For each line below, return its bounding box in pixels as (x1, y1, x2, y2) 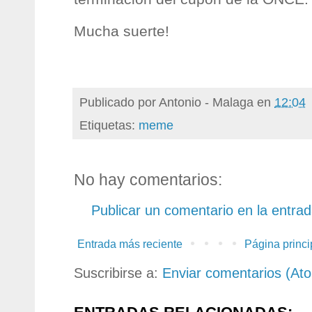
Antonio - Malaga (159, 94, 253, 109)
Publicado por (79, 94, 159, 109)
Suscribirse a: (74, 265, 162, 281)
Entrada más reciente (77, 238, 182, 251)
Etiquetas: (79, 118, 139, 133)
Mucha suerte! (74, 23, 169, 40)
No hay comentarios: (74, 171, 222, 189)
